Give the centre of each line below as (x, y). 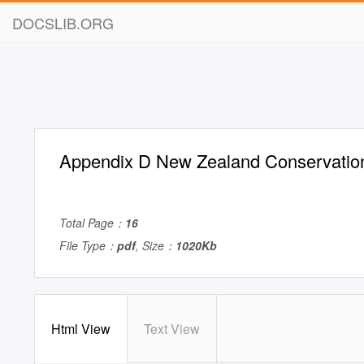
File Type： (88, 245)
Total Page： (92, 223)
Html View (81, 329)
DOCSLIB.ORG (63, 23)
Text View (172, 329)
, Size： (156, 245)
